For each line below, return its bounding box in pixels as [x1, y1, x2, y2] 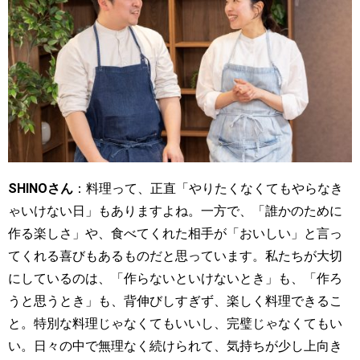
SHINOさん [8, 180, 73, 196]
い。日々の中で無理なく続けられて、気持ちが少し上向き [8, 337, 342, 354]
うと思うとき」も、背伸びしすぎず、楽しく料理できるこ [8, 292, 342, 309]
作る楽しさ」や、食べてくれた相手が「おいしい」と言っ [8, 225, 342, 241]
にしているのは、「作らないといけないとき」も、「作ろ [8, 270, 342, 286]
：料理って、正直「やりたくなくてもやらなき [73, 180, 343, 196]
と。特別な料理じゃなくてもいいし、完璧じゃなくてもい [8, 315, 342, 331]
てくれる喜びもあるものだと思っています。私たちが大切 [8, 247, 342, 264]
